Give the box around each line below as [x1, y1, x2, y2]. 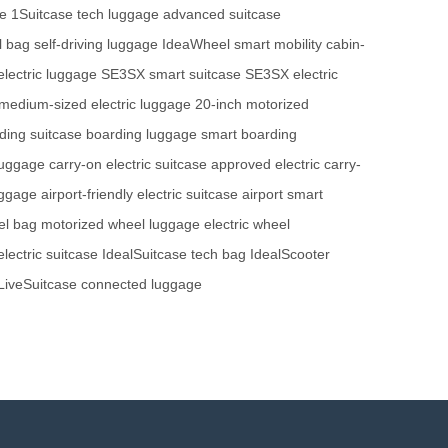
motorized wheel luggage [41, 216, 200, 233]
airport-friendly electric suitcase [41, 186, 238, 203]
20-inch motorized [195, 96, 309, 113]
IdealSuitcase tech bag [102, 246, 246, 263]
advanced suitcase [163, 6, 281, 23]
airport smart [242, 186, 323, 203]
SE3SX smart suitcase [101, 66, 241, 83]
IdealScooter [250, 246, 330, 263]
